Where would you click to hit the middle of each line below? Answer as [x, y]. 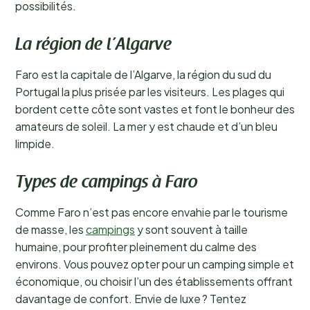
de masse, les [51, 229]
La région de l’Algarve [93, 46]
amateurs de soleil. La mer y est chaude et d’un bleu [146, 126]
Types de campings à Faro [106, 183]
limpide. [35, 144]
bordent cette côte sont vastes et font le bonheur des [155, 109]
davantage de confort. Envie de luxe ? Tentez [131, 299]
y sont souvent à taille [191, 229]
